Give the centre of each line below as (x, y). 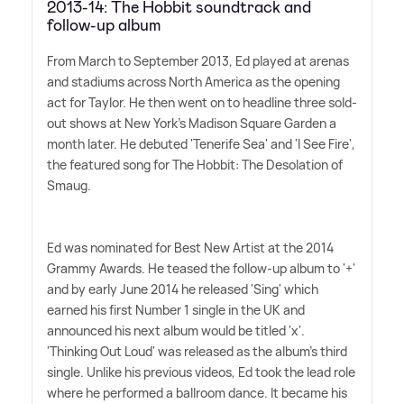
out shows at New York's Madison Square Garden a (192, 123)
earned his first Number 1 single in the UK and (176, 309)
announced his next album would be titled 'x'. (176, 330)
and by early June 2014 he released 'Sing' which (183, 289)
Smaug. (69, 185)
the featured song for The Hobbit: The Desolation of (195, 164)
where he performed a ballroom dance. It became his (197, 392)
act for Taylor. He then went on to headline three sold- (202, 102)
